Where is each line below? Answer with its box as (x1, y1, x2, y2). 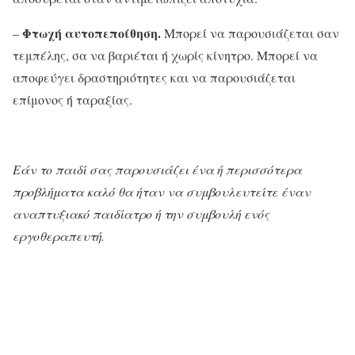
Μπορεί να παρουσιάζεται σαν (161, 24, 339, 41)
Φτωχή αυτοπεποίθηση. (22, 23, 161, 42)
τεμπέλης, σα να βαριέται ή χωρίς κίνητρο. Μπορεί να (13, 46, 318, 63)
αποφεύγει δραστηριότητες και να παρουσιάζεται (13, 68, 296, 86)
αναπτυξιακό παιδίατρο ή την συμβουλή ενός (13, 204, 269, 222)
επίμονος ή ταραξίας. (13, 90, 132, 108)
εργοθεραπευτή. (13, 227, 105, 244)
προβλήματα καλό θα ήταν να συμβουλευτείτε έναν (13, 182, 311, 200)
